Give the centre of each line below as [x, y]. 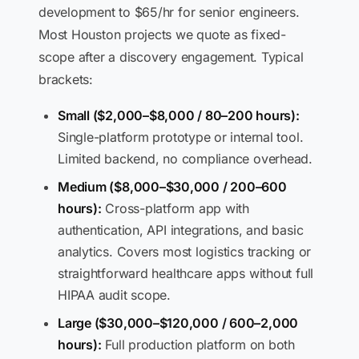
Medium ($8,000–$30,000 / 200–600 [172, 187]
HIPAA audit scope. [114, 295]
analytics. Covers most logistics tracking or [185, 252]
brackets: [66, 79]
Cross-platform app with [175, 208]
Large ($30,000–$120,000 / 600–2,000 [178, 323]
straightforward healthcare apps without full [186, 273]
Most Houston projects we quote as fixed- [162, 34]
